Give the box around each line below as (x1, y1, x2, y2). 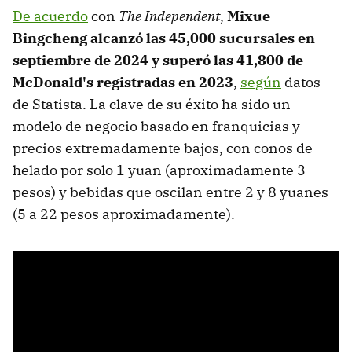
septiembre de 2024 (13, 51, 148, 70)
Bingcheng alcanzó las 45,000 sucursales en (13, 29, 315, 48)
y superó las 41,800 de (152, 51, 303, 70)
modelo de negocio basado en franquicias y (13, 117, 300, 136)
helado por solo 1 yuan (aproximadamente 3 (13, 161, 306, 180)
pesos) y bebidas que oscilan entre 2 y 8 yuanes (13, 183, 328, 202)
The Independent (119, 7, 220, 26)
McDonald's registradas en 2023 (13, 73, 233, 92)
